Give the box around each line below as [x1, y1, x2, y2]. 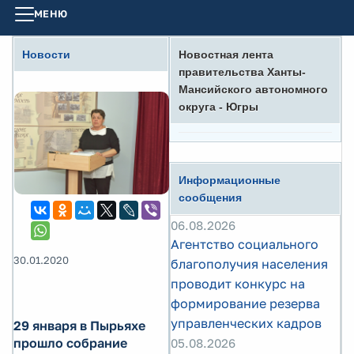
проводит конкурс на [171, 276, 305, 292]
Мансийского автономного [179, 83, 328, 96]
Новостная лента [179, 48, 273, 61]
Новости [22, 48, 70, 61]
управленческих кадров [171, 315, 322, 331]
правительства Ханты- [179, 66, 306, 78]
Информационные [179, 174, 281, 186]
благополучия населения [171, 256, 328, 272]
